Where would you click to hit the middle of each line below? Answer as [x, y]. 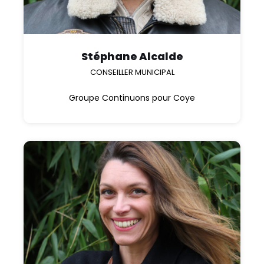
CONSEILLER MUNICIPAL [132, 72]
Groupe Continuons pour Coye [132, 98]
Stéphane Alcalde [132, 56]
